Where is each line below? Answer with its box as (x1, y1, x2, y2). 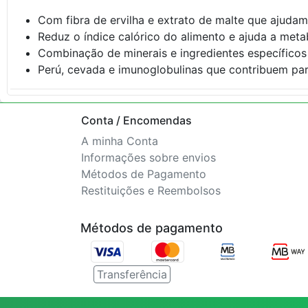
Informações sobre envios (81, 151, 216, 164)
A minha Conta (81, 134, 158, 148)
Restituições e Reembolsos (81, 184, 221, 197)
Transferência (97, 267, 167, 281)
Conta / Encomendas (81, 113, 192, 127)
